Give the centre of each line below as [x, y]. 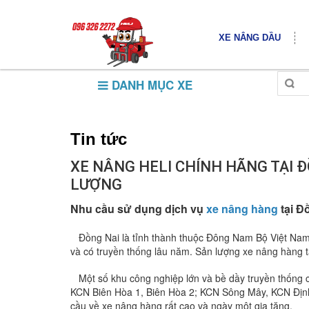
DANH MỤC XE [150, 85]
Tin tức [99, 139]
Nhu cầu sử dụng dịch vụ [138, 209]
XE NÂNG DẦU [250, 38]
